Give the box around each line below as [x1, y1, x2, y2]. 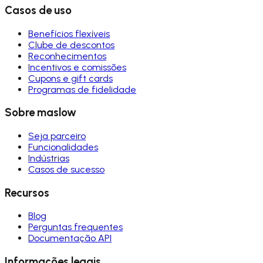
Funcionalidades [28, 141, 98, 153]
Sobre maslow [5, 106, 76, 120]
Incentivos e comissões [28, 61, 126, 73]
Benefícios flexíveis [28, 28, 110, 39]
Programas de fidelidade [28, 83, 136, 95]
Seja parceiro [28, 130, 86, 141]
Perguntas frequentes [28, 221, 123, 233]
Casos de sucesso [28, 164, 104, 175]
